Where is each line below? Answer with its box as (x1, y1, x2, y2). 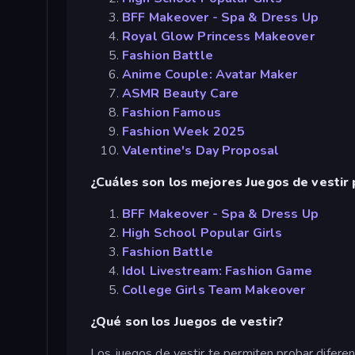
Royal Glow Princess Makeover (122, 28, 315, 46)
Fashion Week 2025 (122, 123, 246, 141)
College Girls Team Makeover (122, 281, 306, 300)
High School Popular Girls (122, 224, 283, 242)
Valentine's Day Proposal (122, 142, 280, 160)
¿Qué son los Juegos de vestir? (90, 313, 284, 331)
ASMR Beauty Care (122, 85, 239, 103)
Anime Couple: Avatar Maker (122, 66, 298, 84)
